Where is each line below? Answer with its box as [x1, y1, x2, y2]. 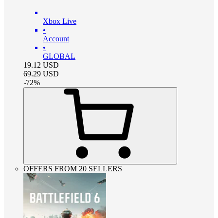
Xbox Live [43, 17, 76, 25]
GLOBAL [43, 52, 75, 60]
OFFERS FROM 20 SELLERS [23, 164, 122, 173]
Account [43, 34, 69, 43]
